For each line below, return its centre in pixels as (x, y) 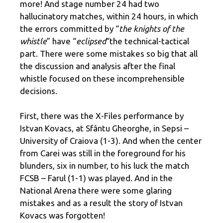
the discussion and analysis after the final (98, 66)
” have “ (61, 41)
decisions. (39, 91)
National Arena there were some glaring (96, 191)
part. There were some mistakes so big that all (109, 53)
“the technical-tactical (148, 41)
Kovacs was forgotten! (62, 216)
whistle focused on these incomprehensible (102, 78)
